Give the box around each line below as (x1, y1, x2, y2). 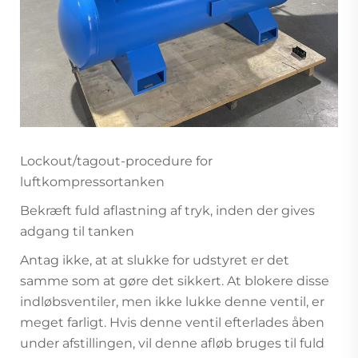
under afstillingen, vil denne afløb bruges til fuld (20, 335, 324, 351)
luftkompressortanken (20, 173, 165, 189)
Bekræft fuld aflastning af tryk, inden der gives (20, 202, 315, 218)
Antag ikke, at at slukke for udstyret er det (20, 252, 289, 268)
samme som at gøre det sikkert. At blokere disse (20, 272, 329, 288)
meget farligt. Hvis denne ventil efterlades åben (20, 314, 324, 330)
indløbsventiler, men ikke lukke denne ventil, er (20, 293, 324, 309)
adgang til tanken (20, 223, 134, 239)
